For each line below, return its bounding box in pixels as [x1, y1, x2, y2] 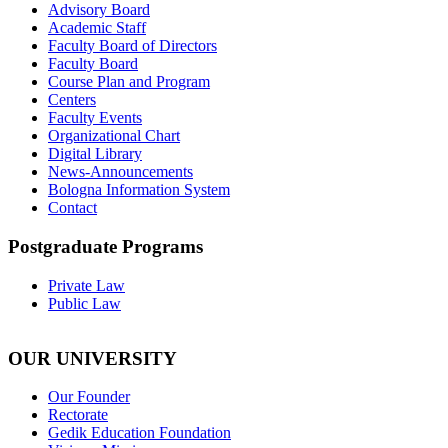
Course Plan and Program [48, 73, 210, 91]
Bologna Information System [48, 181, 230, 199]
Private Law [48, 276, 125, 294]
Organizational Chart [48, 127, 180, 145]
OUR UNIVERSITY [8, 347, 177, 369]
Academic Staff [48, 19, 146, 37]
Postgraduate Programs [8, 236, 203, 258]
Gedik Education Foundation [48, 424, 231, 442]
